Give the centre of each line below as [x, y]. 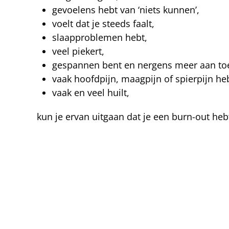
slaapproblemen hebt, [100, 37]
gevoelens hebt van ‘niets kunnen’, [126, 10]
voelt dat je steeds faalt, [103, 24]
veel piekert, [78, 51]
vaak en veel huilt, [91, 93]
